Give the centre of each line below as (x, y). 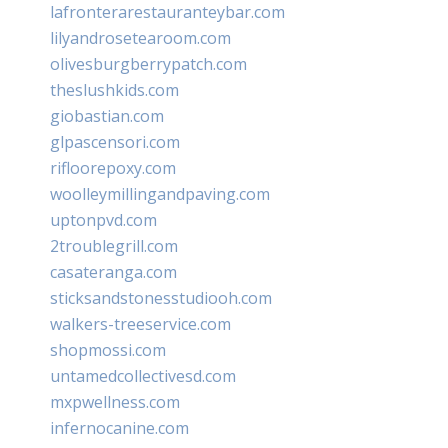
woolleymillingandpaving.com (160, 193)
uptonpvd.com (103, 219)
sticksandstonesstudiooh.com (161, 297)
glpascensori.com (115, 141)
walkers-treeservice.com (140, 323)
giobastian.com (107, 115)
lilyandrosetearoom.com (140, 37)
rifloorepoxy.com (113, 167)
